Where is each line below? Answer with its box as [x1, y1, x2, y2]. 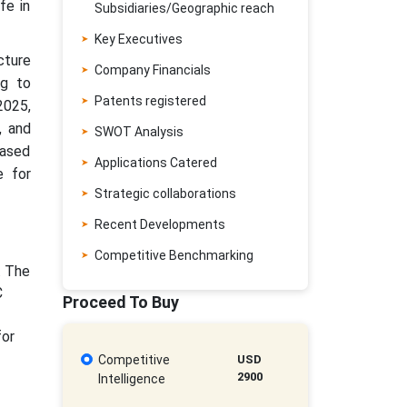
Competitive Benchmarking [94, 248, 253, 263]
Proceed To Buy [62, 293, 179, 312]
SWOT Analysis [94, 124, 184, 139]
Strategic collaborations [94, 186, 236, 201]
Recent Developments [94, 217, 225, 232]
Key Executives [94, 32, 183, 46]
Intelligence [98, 372, 165, 386]
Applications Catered [94, 155, 217, 170]
